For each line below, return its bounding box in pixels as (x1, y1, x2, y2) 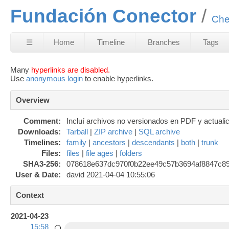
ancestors (93, 138, 126, 147)
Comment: (24, 116, 61, 125)
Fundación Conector (10, 5, 196, 27)
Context (16, 190, 44, 199)
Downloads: (18, 127, 61, 136)
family (66, 138, 86, 147)
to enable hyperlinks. (83, 74, 153, 83)
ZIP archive (94, 127, 132, 136)
